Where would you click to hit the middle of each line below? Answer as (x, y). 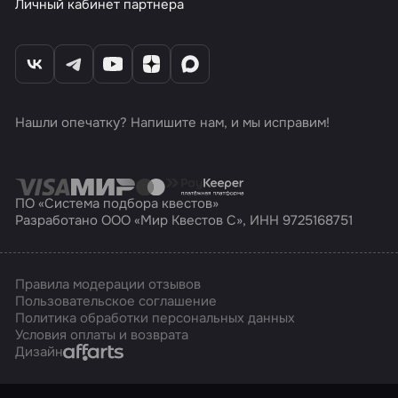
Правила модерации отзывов (108, 284)
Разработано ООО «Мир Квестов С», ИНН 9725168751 (184, 221)
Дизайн (40, 351)
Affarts (84, 350)
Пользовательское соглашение (116, 301)
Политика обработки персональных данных (155, 318)
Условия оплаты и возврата (102, 334)
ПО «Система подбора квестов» (117, 204)
